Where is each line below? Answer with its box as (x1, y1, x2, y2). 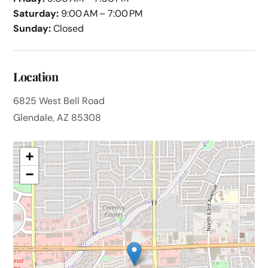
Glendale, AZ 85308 (13, 111, 102, 124)
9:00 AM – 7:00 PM (59, 7, 143, 20)
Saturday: (13, 7, 59, 20)
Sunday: (13, 22, 51, 35)
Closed (51, 22, 84, 35)
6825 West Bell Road (13, 95, 105, 108)
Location (13, 68, 59, 85)
